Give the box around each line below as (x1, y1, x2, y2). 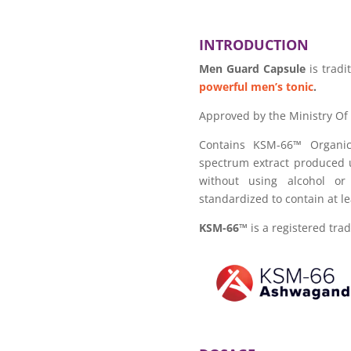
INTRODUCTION (198, 35, 309, 55)
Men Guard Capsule (198, 61, 306, 77)
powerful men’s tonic (198, 79, 313, 95)
